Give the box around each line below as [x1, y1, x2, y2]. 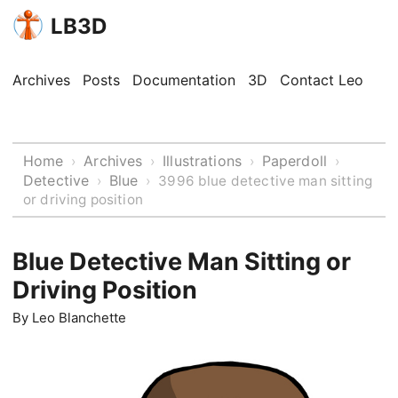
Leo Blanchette [32, 309, 126, 326]
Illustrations [163, 152, 243, 170]
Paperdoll [261, 152, 328, 170]
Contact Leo [280, 71, 363, 89]
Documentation [132, 71, 235, 89]
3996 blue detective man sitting [158, 172, 373, 189]
